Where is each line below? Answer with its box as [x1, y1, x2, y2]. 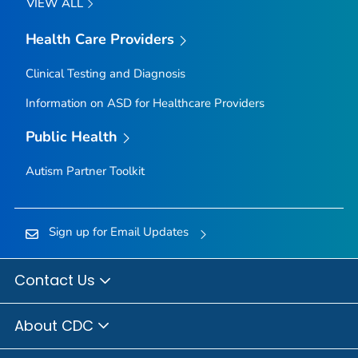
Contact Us [14, 270, 99, 291]
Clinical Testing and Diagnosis [25, 66, 185, 82]
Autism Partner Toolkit [25, 162, 145, 179]
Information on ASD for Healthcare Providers [25, 95, 265, 112]
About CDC [14, 315, 97, 336]
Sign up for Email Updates [48, 223, 189, 240]
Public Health [25, 127, 118, 147]
